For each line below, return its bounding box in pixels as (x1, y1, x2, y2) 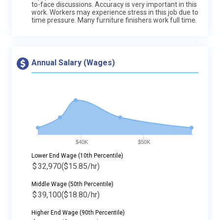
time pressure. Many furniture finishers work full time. (31, 16, 197, 24)
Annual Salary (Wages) (31, 57, 115, 67)
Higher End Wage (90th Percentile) (31, 209, 125, 216)
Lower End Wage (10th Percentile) (31, 152, 123, 159)
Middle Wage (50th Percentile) (31, 180, 113, 188)
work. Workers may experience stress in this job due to (31, 8, 198, 16)
